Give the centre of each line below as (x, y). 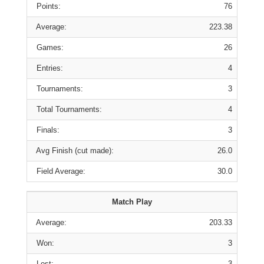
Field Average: (59, 171)
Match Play (132, 202)
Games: (48, 47)
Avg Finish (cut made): (73, 151)
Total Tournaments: (67, 109)
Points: (46, 6)
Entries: (47, 68)
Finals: (46, 130)
